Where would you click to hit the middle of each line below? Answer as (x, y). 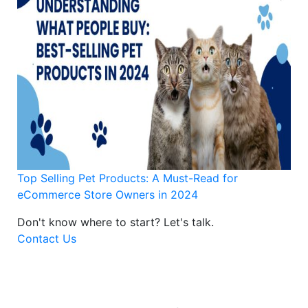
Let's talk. (189, 222)
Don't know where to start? (90, 222)
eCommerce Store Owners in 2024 (108, 194)
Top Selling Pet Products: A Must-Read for (128, 178)
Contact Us (47, 238)
